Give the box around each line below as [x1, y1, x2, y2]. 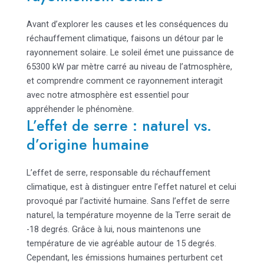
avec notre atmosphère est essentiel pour [26, 90, 189, 101]
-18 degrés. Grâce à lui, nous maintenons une [26, 224, 201, 235]
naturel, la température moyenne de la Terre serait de [26, 210, 231, 221]
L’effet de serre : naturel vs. [26, 115, 212, 137]
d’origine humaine [26, 134, 149, 156]
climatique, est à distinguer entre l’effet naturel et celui [26, 181, 236, 193]
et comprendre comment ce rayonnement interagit [26, 75, 223, 87]
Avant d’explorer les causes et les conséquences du [26, 19, 228, 30]
